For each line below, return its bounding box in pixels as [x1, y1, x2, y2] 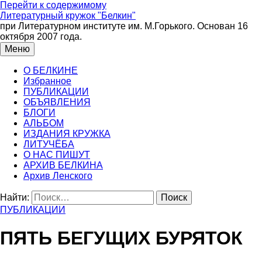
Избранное [23, 76, 71, 86]
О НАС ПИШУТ [23, 150, 90, 160]
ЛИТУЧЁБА [23, 139, 74, 149]
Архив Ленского [23, 171, 92, 181]
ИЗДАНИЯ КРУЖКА [23, 129, 111, 139]
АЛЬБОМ [23, 118, 64, 128]
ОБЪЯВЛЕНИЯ [23, 97, 91, 107]
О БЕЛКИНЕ [23, 65, 78, 75]
